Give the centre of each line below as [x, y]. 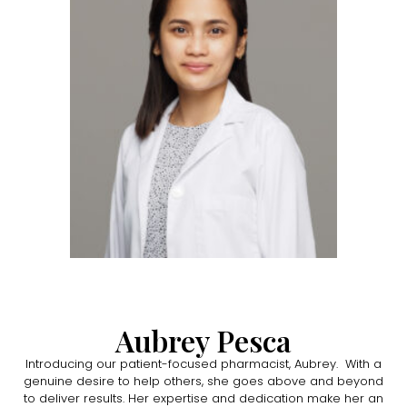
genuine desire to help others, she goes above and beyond [203, 381]
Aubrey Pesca [203, 340]
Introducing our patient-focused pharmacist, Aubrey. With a [203, 363]
